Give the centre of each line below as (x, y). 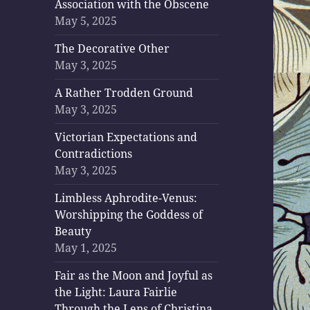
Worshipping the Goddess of (129, 215)
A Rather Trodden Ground (124, 93)
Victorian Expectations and (126, 137)
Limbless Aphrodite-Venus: (126, 198)
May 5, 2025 (86, 21)
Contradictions (94, 154)
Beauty (73, 231)
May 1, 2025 (86, 248)
